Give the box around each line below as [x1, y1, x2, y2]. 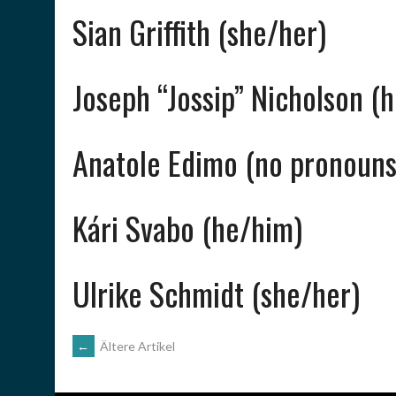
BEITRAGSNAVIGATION [72, 334, 328, 381]
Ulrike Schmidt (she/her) [72, 270, 360, 316]
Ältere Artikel [97, 339, 175, 354]
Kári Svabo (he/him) [72, 204, 302, 251]
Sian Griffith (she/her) [72, 8, 326, 55]
